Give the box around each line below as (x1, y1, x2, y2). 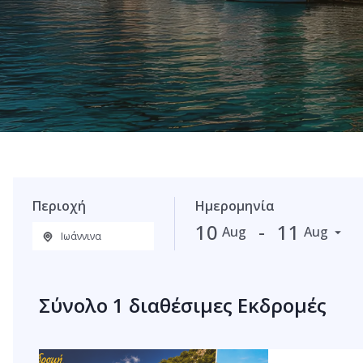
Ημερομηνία (194, 197, 275, 215)
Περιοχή (32, 197, 86, 215)
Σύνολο (39, 292, 113, 318)
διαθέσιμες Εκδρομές (124, 292, 327, 318)
